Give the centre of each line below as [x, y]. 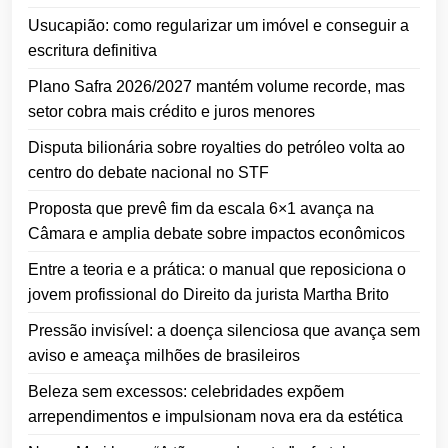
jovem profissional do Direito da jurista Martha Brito [208, 294]
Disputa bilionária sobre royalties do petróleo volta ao [216, 147]
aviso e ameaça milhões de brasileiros [164, 355]
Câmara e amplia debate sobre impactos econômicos [216, 233]
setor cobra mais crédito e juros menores [171, 111]
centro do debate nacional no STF [148, 172]
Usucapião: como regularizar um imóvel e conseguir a [218, 25]
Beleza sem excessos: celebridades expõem [186, 391]
